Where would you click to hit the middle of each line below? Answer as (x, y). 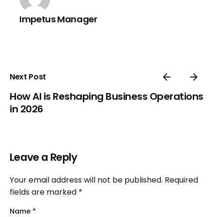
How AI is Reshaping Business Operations (107, 97)
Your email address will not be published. (86, 180)
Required (181, 180)
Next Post (28, 77)
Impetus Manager (58, 19)
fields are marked (44, 192)
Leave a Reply (44, 157)
